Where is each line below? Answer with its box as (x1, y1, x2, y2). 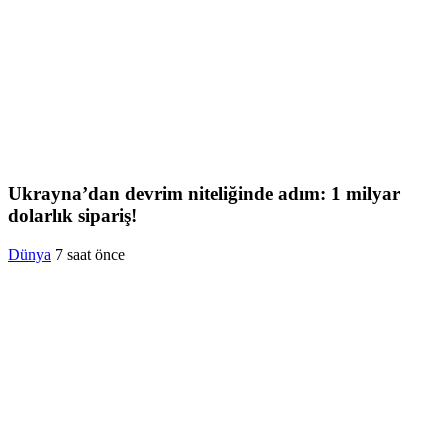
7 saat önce (55, 245, 125, 263)
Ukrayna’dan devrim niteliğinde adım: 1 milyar (8, 183, 400, 205)
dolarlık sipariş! (8, 205, 137, 227)
